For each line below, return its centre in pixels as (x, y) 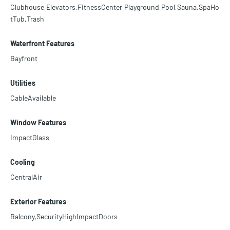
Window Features (38, 123)
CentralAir (26, 177)
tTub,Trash (27, 19)
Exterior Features (38, 202)
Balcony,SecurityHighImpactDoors (64, 217)
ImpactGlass (30, 138)
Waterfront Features (42, 44)
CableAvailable (33, 98)
